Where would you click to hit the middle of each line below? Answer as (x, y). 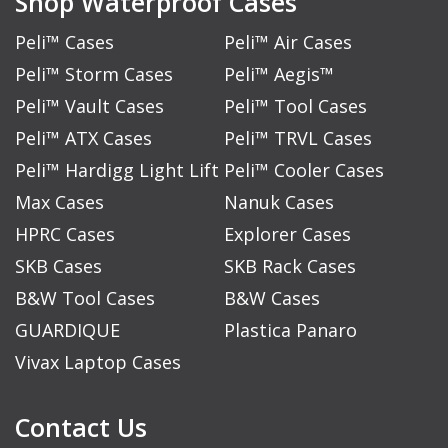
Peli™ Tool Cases (295, 106)
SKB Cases (58, 266)
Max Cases (59, 202)
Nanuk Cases (279, 202)
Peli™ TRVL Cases (298, 138)
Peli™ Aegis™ (279, 74)
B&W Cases (272, 298)
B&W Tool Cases (85, 298)
